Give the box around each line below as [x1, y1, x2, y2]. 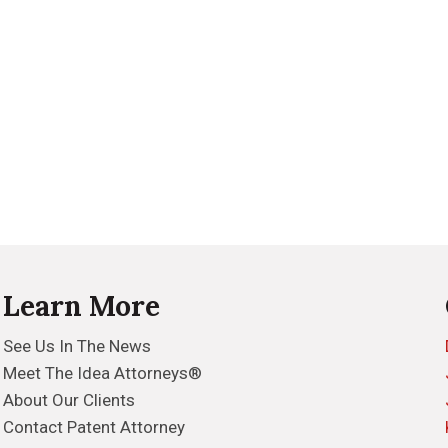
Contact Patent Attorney [3, 417, 186, 437]
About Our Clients [3, 390, 136, 410]
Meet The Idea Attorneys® [3, 363, 203, 383]
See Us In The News [3, 336, 152, 356]
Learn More [3, 288, 161, 324]
